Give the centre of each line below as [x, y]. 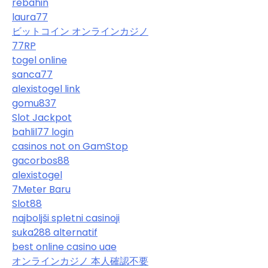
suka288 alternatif [55, 233]
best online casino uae [64, 247]
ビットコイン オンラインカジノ [80, 32]
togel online [39, 60]
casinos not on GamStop [70, 147]
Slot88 [27, 204]
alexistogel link [46, 89]
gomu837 [34, 103]
